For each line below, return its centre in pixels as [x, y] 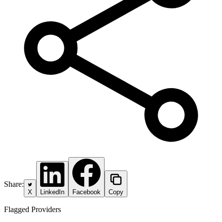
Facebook [86, 192]
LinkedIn [52, 192]
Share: [14, 184]
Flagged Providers [32, 209]
